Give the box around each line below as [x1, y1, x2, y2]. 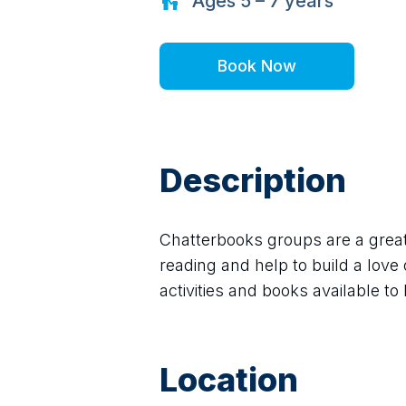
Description [159, 160, 346, 200]
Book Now [217, 56, 296, 75]
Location [159, 360, 298, 400]
